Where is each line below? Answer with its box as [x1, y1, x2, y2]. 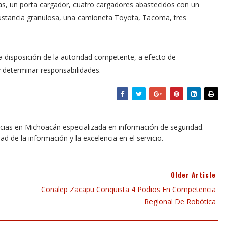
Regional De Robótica [144, 197, 216, 206]
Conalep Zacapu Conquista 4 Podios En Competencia [41, 184, 216, 194]
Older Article [171, 170, 216, 180]
